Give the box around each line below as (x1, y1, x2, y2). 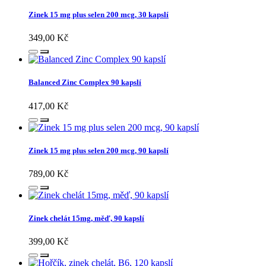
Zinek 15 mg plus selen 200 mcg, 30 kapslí (28, 10, 169, 20)
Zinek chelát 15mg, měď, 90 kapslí (28, 214, 144, 223)
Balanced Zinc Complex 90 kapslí (28, 78, 141, 87)
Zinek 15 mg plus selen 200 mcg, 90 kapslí (28, 145, 169, 155)
